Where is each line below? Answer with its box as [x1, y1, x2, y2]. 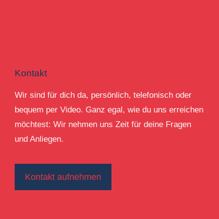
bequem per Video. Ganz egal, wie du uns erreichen [15, 105, 203, 114]
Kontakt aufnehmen [25, 172, 101, 182]
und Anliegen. [15, 134, 64, 144]
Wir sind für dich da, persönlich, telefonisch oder [15, 90, 192, 100]
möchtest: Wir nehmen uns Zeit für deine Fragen [15, 120, 191, 129]
